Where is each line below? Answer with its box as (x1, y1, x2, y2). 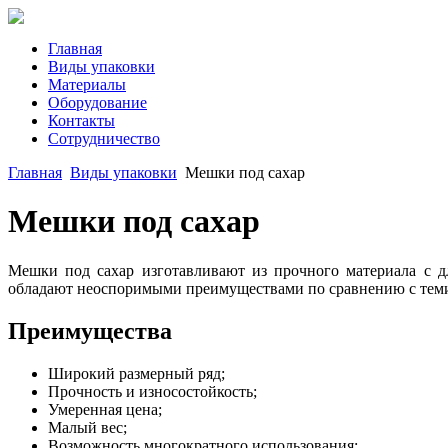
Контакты (48, 112, 115, 129)
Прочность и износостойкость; (48, 382, 257, 400)
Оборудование (48, 94, 147, 111)
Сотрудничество (48, 130, 160, 147)
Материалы (48, 76, 126, 93)
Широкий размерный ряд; (48, 364, 225, 382)
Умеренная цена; (48, 400, 162, 418)
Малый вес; (48, 418, 127, 436)
